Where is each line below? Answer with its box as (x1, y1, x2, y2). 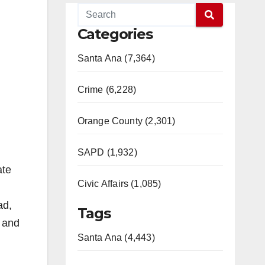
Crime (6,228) (77, 85, 137, 95)
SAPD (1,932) (77, 147, 137, 157)
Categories (77, 25, 153, 43)
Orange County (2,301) (77, 116, 176, 126)
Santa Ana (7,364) (77, 53, 155, 63)
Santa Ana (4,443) (77, 232, 155, 243)
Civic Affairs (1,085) (77, 179, 161, 189)
